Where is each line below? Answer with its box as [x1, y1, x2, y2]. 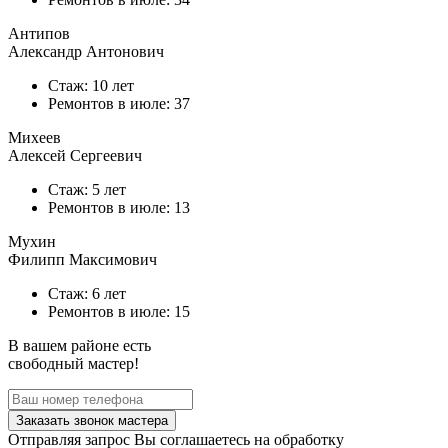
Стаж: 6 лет [48, 285, 126, 303]
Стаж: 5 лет [48, 181, 126, 199]
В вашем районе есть [8, 337, 151, 355]
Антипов [8, 25, 70, 43]
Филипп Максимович [8, 251, 157, 269]
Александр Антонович [8, 43, 164, 61]
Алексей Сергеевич [8, 147, 142, 165]
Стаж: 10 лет [48, 77, 134, 95]
